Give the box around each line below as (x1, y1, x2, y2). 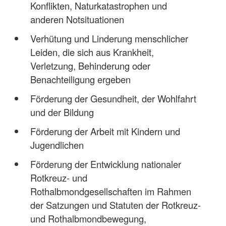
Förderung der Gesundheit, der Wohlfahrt (30, 91, 196, 105)
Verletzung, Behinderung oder (30, 59, 150, 72)
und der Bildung (30, 105, 94, 119)
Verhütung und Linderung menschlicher (30, 31, 188, 45)
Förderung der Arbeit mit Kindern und (30, 124, 180, 138)
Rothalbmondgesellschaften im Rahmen (30, 184, 191, 198)
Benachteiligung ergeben (30, 72, 131, 86)
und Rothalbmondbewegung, (30, 211, 146, 225)
